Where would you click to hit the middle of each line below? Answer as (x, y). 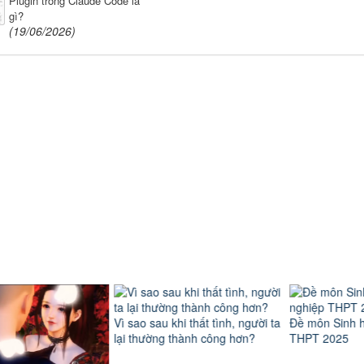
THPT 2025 (303, 338)
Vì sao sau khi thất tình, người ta (181, 322)
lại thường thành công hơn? (168, 338)
